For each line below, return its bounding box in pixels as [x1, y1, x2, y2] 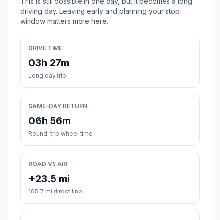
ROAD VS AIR [28, 160, 67, 167]
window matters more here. [20, 16, 108, 25]
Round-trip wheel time [28, 129, 93, 137]
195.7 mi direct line [28, 187, 82, 195]
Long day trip [28, 71, 66, 79]
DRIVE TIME [28, 44, 62, 52]
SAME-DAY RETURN [28, 102, 87, 110]
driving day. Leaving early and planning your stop [20, 6, 180, 15]
